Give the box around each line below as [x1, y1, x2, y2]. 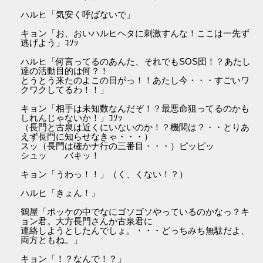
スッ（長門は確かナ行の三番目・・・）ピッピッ [21, 141, 215, 151]
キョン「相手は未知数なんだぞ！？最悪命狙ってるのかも [21, 103, 250, 114]
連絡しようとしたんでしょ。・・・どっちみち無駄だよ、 [21, 225, 250, 236]
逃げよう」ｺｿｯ [21, 38, 79, 48]
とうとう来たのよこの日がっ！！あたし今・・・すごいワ [21, 75, 250, 86]
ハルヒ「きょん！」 [21, 188, 100, 198]
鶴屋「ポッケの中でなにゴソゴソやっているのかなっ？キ [21, 207, 250, 217]
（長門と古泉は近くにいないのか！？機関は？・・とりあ [21, 122, 250, 133]
